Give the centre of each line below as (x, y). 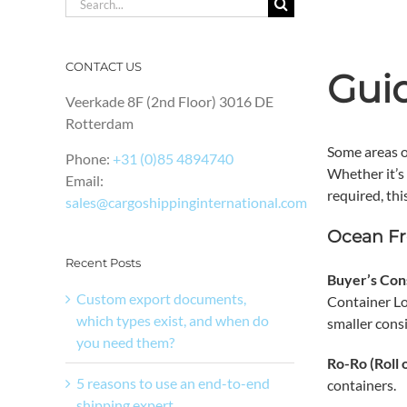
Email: (84, 181)
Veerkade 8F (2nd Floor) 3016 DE (169, 102)
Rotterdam (99, 124)
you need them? (125, 342)
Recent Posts (103, 263)
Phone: (89, 159)
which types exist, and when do (173, 320)
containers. (362, 385)
